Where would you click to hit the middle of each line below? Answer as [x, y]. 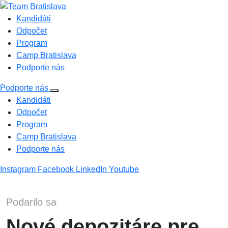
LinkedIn [92, 169]
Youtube [124, 169]
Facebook [57, 169]
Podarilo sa [31, 202]
